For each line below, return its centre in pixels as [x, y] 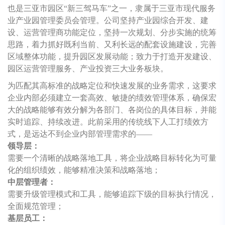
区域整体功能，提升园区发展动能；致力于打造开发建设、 [112, 56]
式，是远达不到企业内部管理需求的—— [80, 134]
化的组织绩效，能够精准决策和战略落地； [84, 170]
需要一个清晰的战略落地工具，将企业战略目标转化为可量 [112, 158]
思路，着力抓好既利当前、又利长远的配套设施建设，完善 [112, 44]
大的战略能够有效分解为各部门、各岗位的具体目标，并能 [112, 109]
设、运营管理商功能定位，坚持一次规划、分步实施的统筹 [112, 32]
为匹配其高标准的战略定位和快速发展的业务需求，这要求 [112, 85]
